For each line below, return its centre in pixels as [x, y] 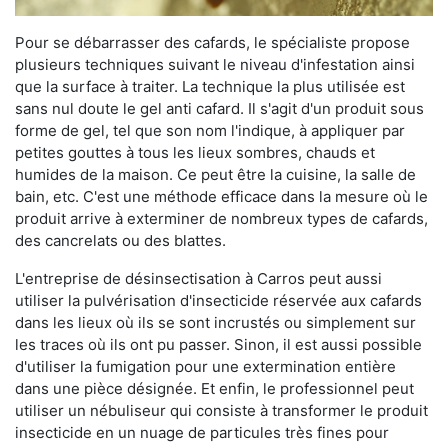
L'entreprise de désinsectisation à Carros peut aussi [198, 279]
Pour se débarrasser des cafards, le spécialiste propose [212, 43]
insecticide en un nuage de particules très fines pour [202, 433]
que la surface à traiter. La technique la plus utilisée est [210, 87]
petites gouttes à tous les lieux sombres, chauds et [195, 153]
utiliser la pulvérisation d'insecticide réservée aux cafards [218, 301]
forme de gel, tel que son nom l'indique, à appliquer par [210, 131]
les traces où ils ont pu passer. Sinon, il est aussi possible [218, 345]
